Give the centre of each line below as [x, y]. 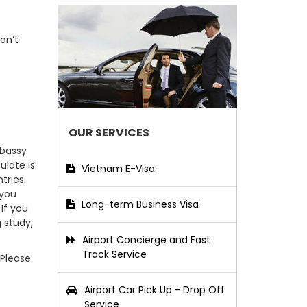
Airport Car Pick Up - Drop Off [154, 290]
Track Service [114, 254]
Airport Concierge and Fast [146, 240]
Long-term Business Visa [140, 204]
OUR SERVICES [109, 133]
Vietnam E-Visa [118, 169]
